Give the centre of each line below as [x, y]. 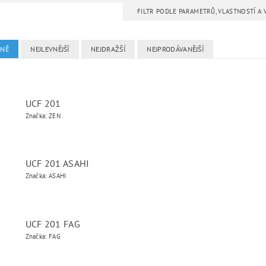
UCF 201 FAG [53, 224]
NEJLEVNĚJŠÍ [50, 49]
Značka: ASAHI [46, 176]
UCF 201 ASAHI [57, 163]
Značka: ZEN [43, 116]
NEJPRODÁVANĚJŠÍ [175, 49]
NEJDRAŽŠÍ [108, 49]
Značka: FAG [43, 236]
